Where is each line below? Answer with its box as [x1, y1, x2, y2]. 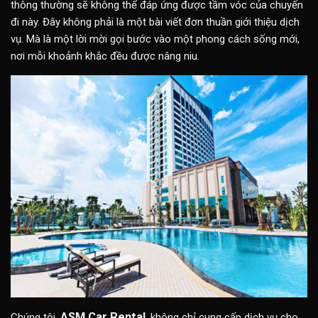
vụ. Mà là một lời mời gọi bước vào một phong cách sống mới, [11, 33, 300, 45]
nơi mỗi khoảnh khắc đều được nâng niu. [11, 50, 199, 62]
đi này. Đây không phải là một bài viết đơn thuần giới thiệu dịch [11, 16, 300, 28]
